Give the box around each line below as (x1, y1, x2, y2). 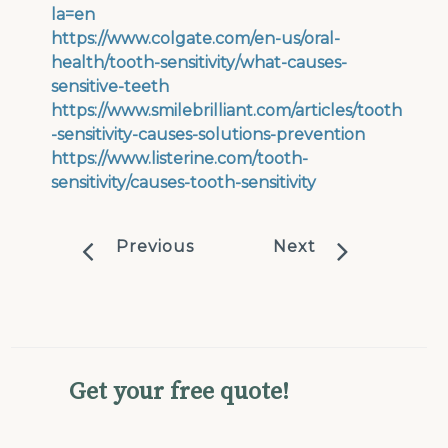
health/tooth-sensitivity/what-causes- (51, 53, 348, 73)
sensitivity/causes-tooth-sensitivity (51, 173, 317, 193)
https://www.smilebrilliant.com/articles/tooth (51, 101, 403, 121)
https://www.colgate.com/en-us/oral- (51, 29, 341, 49)
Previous (115, 237, 194, 257)
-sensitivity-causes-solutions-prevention (51, 125, 366, 145)
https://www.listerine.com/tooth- (51, 149, 309, 169)
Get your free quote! (69, 376, 289, 407)
